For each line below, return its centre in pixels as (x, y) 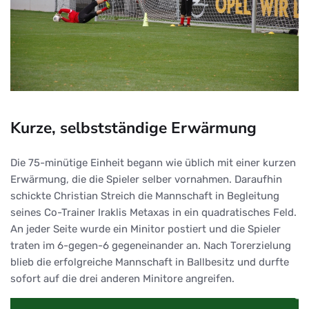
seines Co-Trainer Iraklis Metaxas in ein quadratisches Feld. (153, 212)
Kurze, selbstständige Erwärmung (133, 128)
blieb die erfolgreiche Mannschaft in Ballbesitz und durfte (150, 262)
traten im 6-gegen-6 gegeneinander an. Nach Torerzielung (151, 245)
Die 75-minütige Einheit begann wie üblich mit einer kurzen (153, 162)
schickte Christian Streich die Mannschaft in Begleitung (145, 196)
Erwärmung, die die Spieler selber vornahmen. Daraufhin (146, 179)
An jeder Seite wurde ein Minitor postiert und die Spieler (146, 229)
